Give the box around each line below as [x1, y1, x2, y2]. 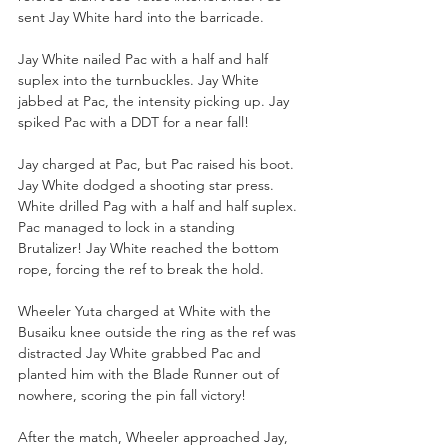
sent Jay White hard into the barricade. [18, 7, 264, 26]
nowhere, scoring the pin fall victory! [18, 385, 246, 404]
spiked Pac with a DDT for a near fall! [18, 112, 249, 131]
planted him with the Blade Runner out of [18, 364, 283, 383]
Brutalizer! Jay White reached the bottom [18, 238, 283, 257]
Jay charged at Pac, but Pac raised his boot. [18, 154, 298, 173]
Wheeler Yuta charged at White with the [18, 301, 275, 320]
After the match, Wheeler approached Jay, [18, 427, 292, 446]
